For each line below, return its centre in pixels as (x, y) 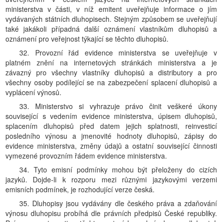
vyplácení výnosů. (33, 92)
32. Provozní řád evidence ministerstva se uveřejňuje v (118, 53)
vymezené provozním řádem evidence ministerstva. (86, 156)
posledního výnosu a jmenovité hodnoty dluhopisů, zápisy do (111, 136)
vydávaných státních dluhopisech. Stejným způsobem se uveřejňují (111, 19)
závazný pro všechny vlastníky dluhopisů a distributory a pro (111, 72)
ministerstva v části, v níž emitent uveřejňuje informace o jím (111, 9)
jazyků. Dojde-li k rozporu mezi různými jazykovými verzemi (111, 179)
